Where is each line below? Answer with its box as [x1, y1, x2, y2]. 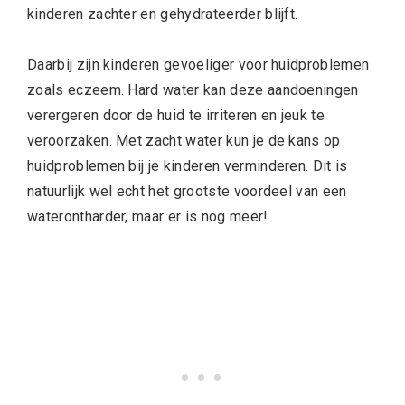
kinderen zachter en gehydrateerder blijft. [27, 5, 298, 23]
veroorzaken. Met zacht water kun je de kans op [27, 131, 341, 149]
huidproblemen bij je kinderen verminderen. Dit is [27, 156, 348, 174]
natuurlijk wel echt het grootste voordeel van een [27, 182, 347, 200]
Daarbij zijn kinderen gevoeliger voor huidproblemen [27, 55, 370, 73]
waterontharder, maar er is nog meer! [27, 207, 268, 225]
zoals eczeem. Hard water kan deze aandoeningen [27, 80, 359, 99]
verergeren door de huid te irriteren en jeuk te [27, 106, 325, 124]
